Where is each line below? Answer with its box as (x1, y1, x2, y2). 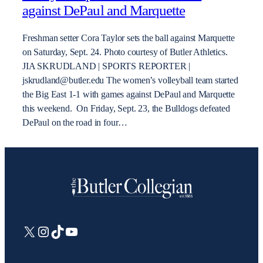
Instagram (36, 223, 92, 239)
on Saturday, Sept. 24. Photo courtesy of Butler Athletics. (22, 47, 230, 58)
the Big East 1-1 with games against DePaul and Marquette (22, 89, 235, 100)
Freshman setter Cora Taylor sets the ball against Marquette (22, 33, 235, 44)
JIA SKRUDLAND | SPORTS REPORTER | (22, 61, 191, 72)
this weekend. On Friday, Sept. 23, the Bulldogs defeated (22, 103, 230, 114)
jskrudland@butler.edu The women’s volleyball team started (22, 75, 238, 86)
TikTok (50, 223, 90, 239)
